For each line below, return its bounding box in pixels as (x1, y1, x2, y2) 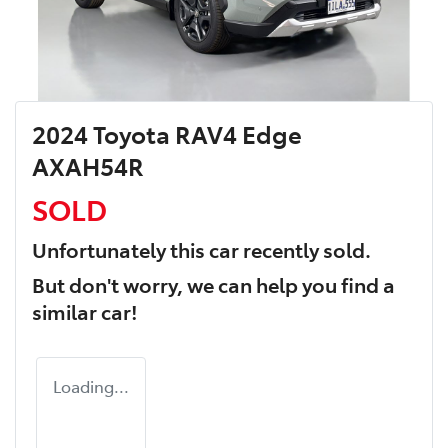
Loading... (53, 375, 129, 398)
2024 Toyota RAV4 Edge (32, 117, 302, 151)
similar (32, 297, 101, 326)
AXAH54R (32, 149, 144, 183)
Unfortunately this (32, 235, 209, 264)
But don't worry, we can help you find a (32, 270, 395, 299)
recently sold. (239, 235, 371, 264)
